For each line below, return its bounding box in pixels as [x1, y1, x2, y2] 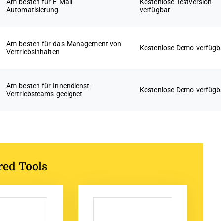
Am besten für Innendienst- [6, 82, 92, 90]
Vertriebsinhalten [6, 48, 60, 56]
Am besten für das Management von [6, 40, 122, 48]
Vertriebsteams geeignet [6, 90, 83, 98]
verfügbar [140, 6, 170, 14]
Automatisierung [6, 6, 59, 14]
